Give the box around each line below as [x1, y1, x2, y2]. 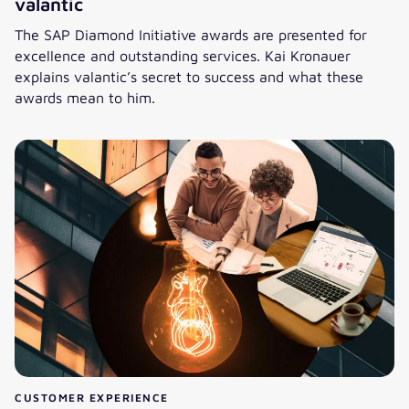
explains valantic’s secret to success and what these [15, 68, 363, 86]
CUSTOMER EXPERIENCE [15, 390, 169, 404]
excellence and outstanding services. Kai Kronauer [15, 47, 351, 65]
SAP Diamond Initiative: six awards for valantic [14, 109, 327, 127]
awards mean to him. [15, 89, 155, 107]
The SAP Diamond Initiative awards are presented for [15, 26, 367, 44]
